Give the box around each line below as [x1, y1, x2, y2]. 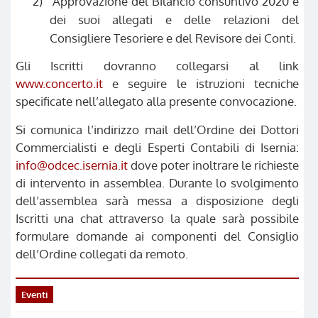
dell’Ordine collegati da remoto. [16, 245, 188, 261]
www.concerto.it [16, 75, 103, 92]
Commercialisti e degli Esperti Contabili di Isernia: [16, 138, 299, 155]
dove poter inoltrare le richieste [128, 156, 299, 172]
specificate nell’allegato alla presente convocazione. [16, 93, 297, 109]
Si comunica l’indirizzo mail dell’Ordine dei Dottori [16, 121, 299, 137]
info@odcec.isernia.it [16, 156, 128, 172]
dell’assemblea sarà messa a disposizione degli [16, 192, 299, 208]
